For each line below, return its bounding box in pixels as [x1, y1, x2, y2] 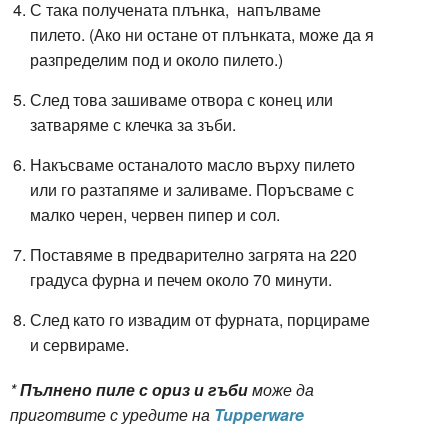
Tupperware [214, 402, 304, 426]
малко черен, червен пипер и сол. [30, 202, 284, 226]
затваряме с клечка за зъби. [30, 112, 240, 136]
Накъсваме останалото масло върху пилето [30, 152, 355, 176]
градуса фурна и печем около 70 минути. [30, 267, 336, 291]
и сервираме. [30, 332, 129, 356]
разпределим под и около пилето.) [30, 47, 287, 71]
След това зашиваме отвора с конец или [30, 87, 333, 111]
